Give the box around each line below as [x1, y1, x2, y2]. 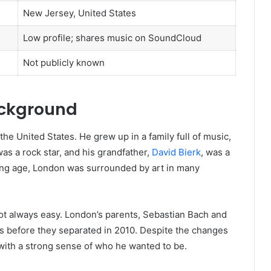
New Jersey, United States [22, 7, 136, 19]
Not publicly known [22, 56, 105, 68]
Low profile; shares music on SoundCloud [22, 31, 201, 44]
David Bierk [152, 146, 201, 158]
